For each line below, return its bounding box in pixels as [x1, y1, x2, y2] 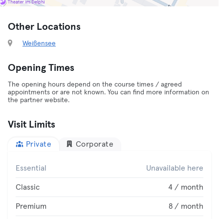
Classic [16, 183, 40, 191]
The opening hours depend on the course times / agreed [8, 81, 182, 88]
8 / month [169, 202, 203, 210]
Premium [16, 202, 46, 210]
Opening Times [8, 63, 74, 73]
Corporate [75, 140, 113, 148]
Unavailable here [146, 164, 203, 172]
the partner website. [8, 97, 69, 104]
